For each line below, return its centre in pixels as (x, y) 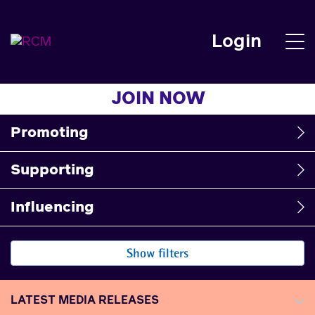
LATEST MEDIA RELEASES (85, 300)
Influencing (52, 207)
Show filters (157, 253)
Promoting (50, 133)
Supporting (52, 170)
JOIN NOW (158, 99)
